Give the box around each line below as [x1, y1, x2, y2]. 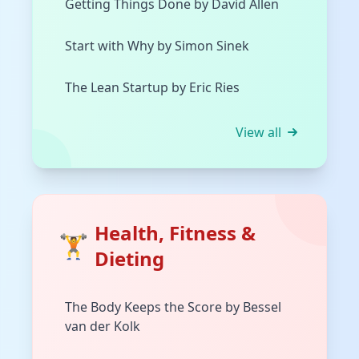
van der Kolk [65, 317, 140, 336]
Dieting [95, 245, 164, 272]
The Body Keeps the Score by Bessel [65, 298, 281, 317]
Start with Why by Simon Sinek [65, 37, 249, 55]
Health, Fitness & [95, 220, 256, 247]
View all [236, 123, 281, 142]
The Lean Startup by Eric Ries [65, 79, 240, 97]
